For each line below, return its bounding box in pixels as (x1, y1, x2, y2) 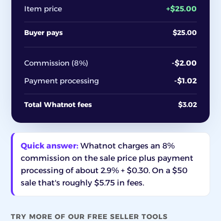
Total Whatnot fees (24, 100, 92, 109)
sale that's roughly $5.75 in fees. (21, 178, 144, 187)
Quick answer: (21, 141, 78, 150)
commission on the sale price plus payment (21, 153, 193, 163)
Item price (24, 4, 62, 13)
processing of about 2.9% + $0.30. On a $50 (21, 166, 187, 175)
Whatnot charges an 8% (78, 141, 175, 150)
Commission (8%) (24, 58, 88, 68)
